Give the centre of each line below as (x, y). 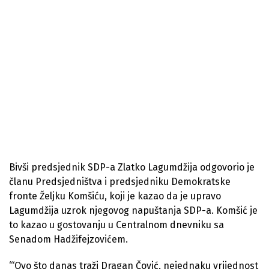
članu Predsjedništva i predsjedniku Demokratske (120, 181)
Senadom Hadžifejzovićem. (68, 239)
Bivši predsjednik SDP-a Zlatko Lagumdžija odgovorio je (132, 167)
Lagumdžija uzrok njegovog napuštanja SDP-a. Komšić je (133, 210)
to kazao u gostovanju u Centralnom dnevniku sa (116, 225)
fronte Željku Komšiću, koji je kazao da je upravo (115, 196)
